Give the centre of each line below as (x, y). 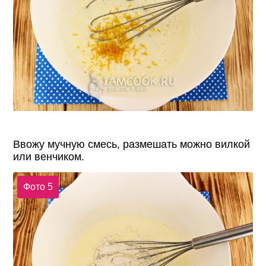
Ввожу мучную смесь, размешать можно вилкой (132, 144)
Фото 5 (38, 187)
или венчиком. (49, 156)
